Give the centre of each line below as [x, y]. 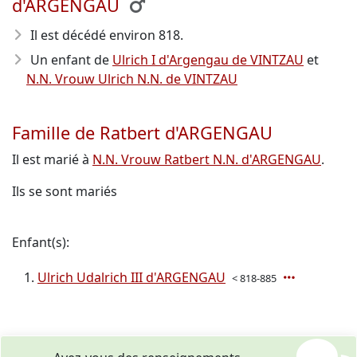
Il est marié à [52, 159]
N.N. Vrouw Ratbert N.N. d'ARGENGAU [207, 159]
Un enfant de [71, 60]
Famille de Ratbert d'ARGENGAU [142, 133]
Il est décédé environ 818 [105, 35]
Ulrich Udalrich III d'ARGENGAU [131, 277]
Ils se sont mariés [65, 191]
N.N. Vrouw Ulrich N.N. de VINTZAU [132, 79]
